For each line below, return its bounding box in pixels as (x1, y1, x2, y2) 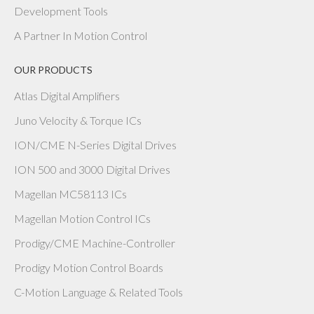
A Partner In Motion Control (14, 28, 147, 42)
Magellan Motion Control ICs (14, 211, 151, 225)
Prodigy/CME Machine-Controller (14, 235, 175, 250)
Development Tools (14, 4, 108, 18)
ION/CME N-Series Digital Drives (14, 137, 177, 151)
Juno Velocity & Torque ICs (14, 113, 142, 127)
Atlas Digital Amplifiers (14, 88, 120, 102)
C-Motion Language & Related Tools (14, 285, 183, 299)
